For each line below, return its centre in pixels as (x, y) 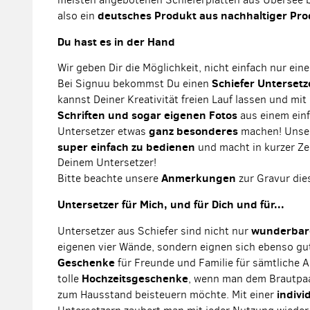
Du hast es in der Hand (116, 42)
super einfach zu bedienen (126, 147)
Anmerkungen (199, 178)
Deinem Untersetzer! (107, 162)
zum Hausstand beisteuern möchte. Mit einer (167, 294)
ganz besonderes (193, 131)
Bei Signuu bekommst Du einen (135, 83)
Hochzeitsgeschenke (135, 278)
